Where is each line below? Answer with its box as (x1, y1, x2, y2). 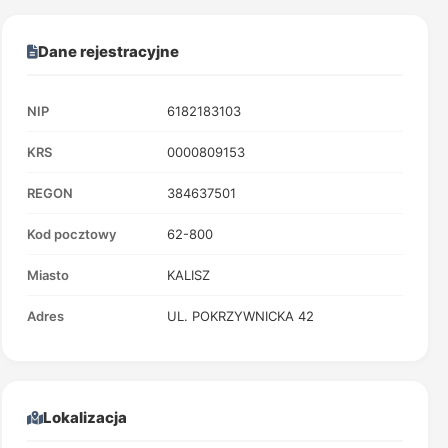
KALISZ (166, 267, 210, 283)
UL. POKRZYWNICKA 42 (166, 308, 314, 324)
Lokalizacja (42, 408, 127, 427)
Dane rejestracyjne (37, 42, 179, 61)
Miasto (26, 267, 69, 283)
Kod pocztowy (26, 226, 116, 242)
